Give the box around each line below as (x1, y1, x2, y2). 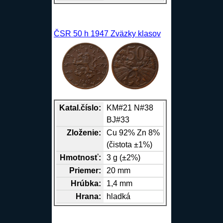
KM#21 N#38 (107, 104, 154, 112)
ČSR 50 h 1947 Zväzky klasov (53, 29, 161, 38)
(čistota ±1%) (107, 140, 153, 149)
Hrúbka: (70, 179, 101, 188)
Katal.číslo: (59, 104, 101, 112)
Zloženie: (66, 128, 101, 137)
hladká (107, 192, 131, 201)
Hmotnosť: (59, 153, 101, 162)
